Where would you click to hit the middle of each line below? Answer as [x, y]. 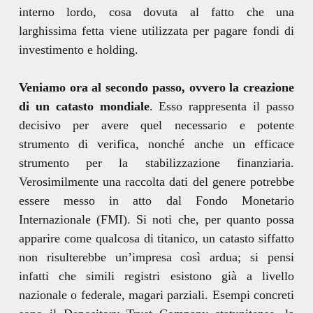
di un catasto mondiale [84, 106]
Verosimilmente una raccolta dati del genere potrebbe [156, 181]
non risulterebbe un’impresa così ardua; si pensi [156, 257]
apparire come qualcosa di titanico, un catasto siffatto [156, 238]
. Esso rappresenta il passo [222, 106]
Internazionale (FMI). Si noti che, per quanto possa [156, 219]
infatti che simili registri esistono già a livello [156, 276]
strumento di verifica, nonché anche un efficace [156, 144]
